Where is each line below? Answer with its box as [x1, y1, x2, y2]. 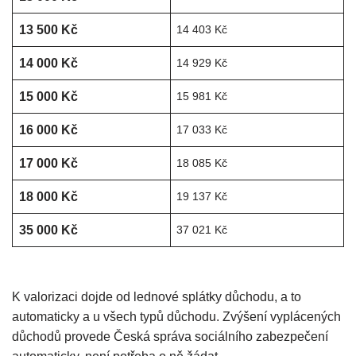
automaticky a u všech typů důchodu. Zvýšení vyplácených [12, 310, 341, 324]
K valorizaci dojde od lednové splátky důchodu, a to [12, 290, 301, 304]
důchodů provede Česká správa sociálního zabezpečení [12, 330, 328, 344]
